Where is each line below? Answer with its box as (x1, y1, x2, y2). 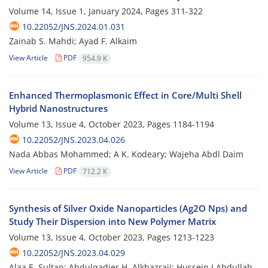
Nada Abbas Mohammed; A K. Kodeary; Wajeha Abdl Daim (9, 148, 243, 160)
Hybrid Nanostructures (9, 102, 108, 115)
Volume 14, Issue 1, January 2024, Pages (9, 5, 171, 17)
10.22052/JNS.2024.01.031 (22, 21, 125, 33)
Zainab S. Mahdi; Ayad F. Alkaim (9, 35, 137, 47)
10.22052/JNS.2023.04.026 (22, 134, 125, 146)
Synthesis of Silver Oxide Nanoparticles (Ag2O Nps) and (9, 202, 247, 215)
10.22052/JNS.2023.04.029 (22, 247, 125, 259)
